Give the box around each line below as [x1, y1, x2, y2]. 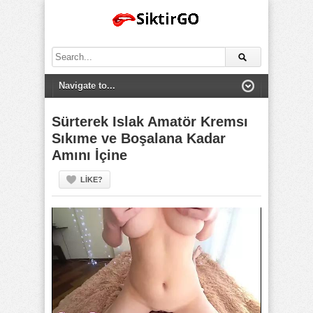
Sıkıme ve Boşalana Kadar [52, 131, 226, 146]
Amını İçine [52, 147, 127, 163]
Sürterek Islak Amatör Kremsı [52, 114, 248, 129]
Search [51, 48, 80, 58]
